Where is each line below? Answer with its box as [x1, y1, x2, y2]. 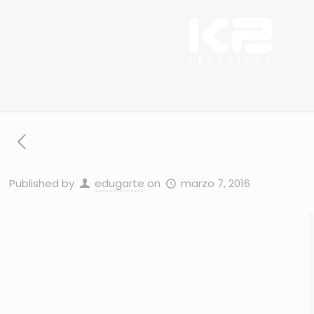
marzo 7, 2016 [181, 176, 251, 191]
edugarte [95, 176, 145, 191]
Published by [9, 176, 78, 191]
